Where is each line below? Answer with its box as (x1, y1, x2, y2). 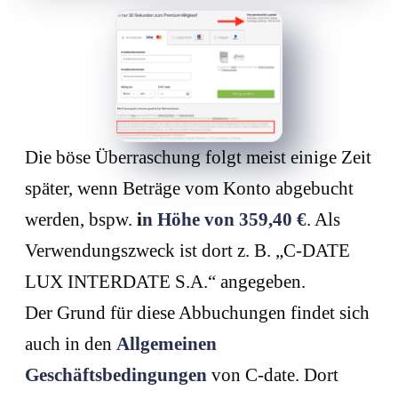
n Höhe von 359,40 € (142, 208, 306, 230)
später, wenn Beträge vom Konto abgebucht (25, 177, 354, 199)
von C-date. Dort (207, 363, 338, 386)
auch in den (25, 332, 116, 354)
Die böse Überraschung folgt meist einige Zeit (25, 146, 371, 168)
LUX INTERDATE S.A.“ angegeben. (25, 270, 306, 292)
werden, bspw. (25, 208, 137, 230)
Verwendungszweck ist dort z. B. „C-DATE (25, 239, 350, 261)
